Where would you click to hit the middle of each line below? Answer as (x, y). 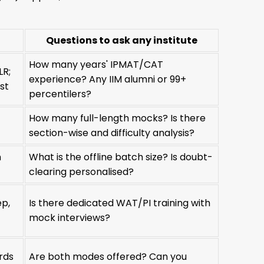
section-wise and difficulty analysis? (112, 133)
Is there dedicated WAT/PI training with (120, 203)
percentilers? (60, 94)
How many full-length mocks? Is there (118, 118)
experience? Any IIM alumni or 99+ (108, 79)
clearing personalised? (82, 171)
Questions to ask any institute (122, 40)
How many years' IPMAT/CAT (96, 64)
